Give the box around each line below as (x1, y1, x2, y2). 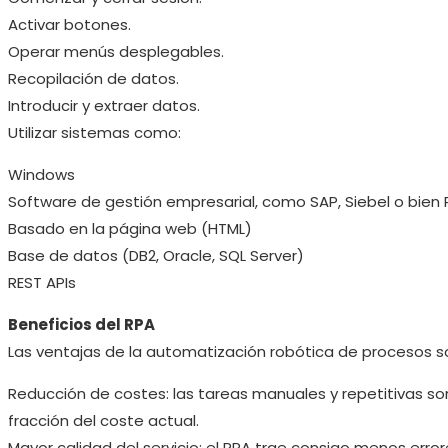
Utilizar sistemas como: (8, 121, 181, 143)
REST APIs (8, 271, 76, 293)
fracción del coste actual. (8, 409, 199, 431)
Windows (8, 163, 75, 185)
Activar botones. (8, 13, 131, 35)
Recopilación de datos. (8, 67, 179, 89)
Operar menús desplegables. (8, 40, 224, 62)
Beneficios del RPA (8, 313, 155, 335)
